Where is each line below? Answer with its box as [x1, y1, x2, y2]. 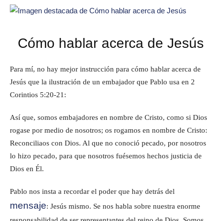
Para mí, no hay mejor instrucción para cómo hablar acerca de [10, 65, 201, 73]
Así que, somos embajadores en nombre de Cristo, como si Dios [10, 113, 207, 121]
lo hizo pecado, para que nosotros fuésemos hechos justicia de [10, 151, 202, 160]
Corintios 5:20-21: [10, 90, 66, 99]
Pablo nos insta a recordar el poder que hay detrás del [10, 187, 175, 195]
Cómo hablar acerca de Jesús [17, 35, 204, 51]
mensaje [10, 200, 46, 211]
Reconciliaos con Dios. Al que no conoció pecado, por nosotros [10, 139, 206, 147]
